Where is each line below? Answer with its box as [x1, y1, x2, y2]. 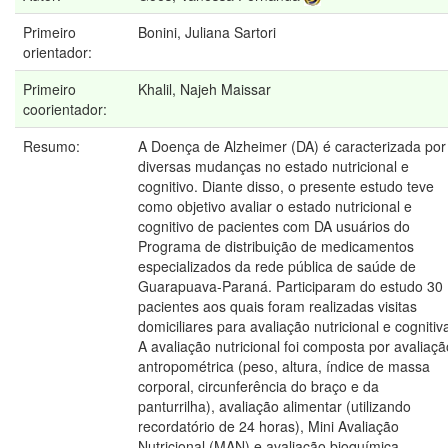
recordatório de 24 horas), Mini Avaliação [138, 416, 399, 437]
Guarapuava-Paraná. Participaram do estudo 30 [138, 276, 443, 297]
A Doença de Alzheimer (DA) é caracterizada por [138, 136, 446, 157]
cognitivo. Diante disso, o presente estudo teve [138, 176, 434, 197]
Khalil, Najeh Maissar [138, 79, 271, 100]
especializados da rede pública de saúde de [138, 256, 416, 277]
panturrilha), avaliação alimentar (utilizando [138, 396, 411, 417]
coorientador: [23, 99, 111, 120]
